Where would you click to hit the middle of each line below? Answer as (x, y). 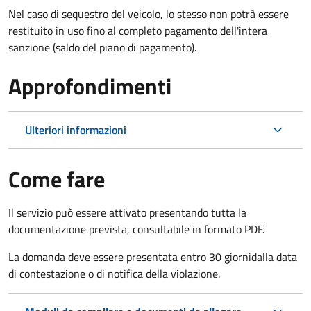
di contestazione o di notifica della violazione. (114, 273)
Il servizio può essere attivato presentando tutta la (127, 212)
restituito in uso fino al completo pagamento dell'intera (138, 30)
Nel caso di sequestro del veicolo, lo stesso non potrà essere (149, 14)
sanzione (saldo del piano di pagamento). (102, 47)
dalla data (274, 257)
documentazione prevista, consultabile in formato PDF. (136, 229)
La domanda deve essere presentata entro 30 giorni (130, 257)
